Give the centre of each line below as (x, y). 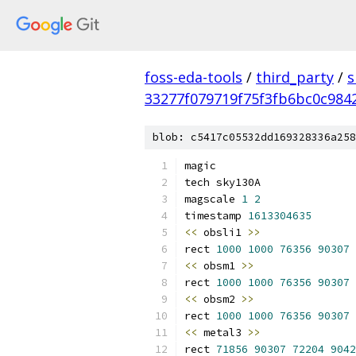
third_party (295, 77)
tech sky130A (222, 182)
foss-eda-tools (193, 77)
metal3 (222, 333)
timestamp (216, 216)
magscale (213, 199)
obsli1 (222, 232)
